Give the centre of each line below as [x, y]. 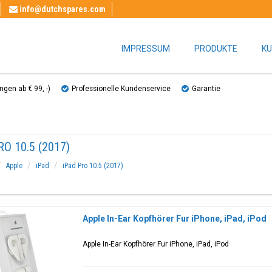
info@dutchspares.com [63, 9]
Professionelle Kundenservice [121, 89]
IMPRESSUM [146, 49]
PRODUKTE [216, 49]
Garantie [206, 89]
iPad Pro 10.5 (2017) [93, 166]
